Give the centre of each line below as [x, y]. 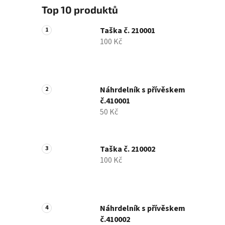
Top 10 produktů [80, 10]
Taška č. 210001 [128, 31]
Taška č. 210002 [128, 149]
